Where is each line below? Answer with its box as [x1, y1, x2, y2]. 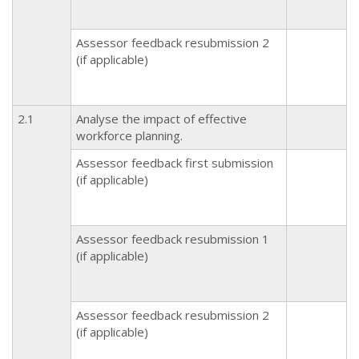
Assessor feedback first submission [76, 154, 273, 171]
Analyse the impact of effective [76, 110, 247, 127]
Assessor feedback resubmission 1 [76, 230, 269, 247]
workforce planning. [76, 127, 183, 143]
